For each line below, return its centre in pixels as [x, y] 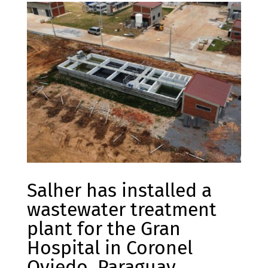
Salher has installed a [119, 190]
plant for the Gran [103, 228]
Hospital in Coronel [109, 247]
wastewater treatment [121, 209]
